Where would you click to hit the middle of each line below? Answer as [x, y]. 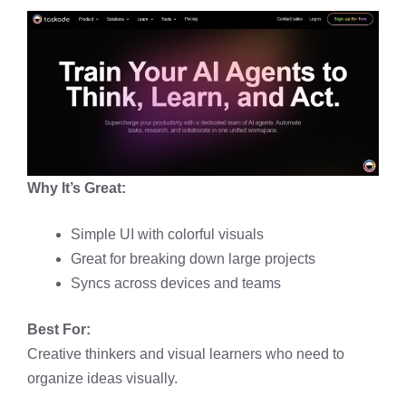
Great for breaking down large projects [193, 258]
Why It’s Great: [77, 188]
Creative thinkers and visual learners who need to [186, 353]
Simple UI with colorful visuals [167, 234]
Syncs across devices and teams [176, 283]
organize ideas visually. [102, 378]
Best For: [59, 329]
